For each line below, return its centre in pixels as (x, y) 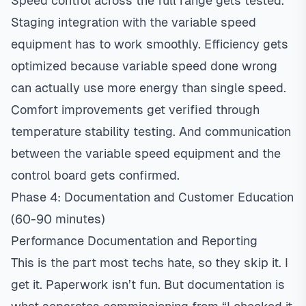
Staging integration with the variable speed (134, 22)
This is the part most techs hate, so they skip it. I (150, 263)
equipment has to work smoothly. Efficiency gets (150, 44)
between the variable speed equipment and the (146, 153)
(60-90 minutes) (58, 219)
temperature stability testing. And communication (151, 131)
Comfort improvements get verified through (135, 110)
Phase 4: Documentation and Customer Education (152, 197)
